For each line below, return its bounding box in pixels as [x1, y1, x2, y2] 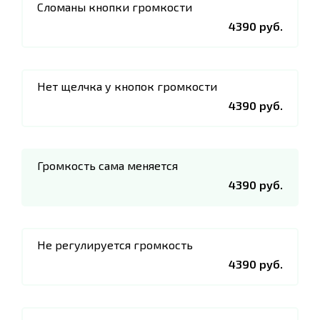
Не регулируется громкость [37, 238, 193, 251]
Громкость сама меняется [37, 159, 178, 172]
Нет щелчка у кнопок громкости [37, 79, 217, 93]
